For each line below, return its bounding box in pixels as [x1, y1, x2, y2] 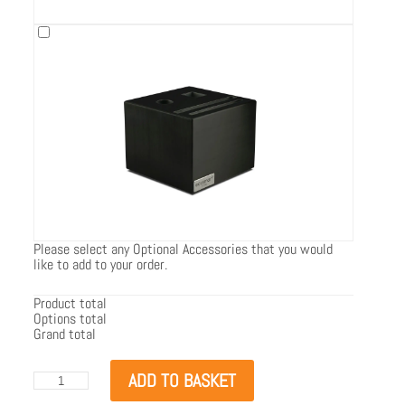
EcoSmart [33, 368, 87, 388]
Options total [33, 308, 108, 328]
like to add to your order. [33, 254, 168, 274]
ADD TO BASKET [127, 368, 236, 392]
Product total [33, 293, 108, 313]
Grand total [33, 324, 97, 344]
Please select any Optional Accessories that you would [33, 239, 334, 259]
